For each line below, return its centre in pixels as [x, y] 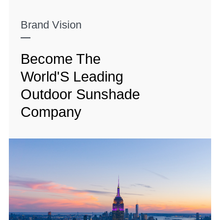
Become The [61, 59]
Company [51, 112]
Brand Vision [51, 25]
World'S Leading [72, 76]
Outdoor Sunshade [80, 94]
